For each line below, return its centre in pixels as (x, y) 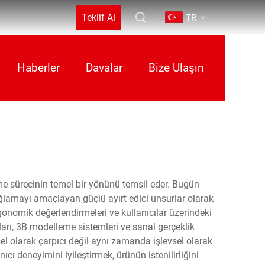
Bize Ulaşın (176, 68)
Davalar (104, 68)
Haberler (38, 68)
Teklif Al (98, 17)
